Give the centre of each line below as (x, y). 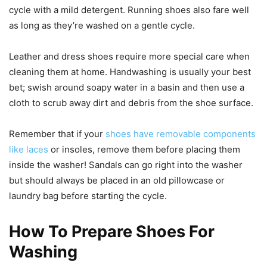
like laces (29, 149)
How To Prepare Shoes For (112, 231)
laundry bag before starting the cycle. (88, 195)
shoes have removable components (181, 133)
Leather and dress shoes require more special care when (129, 56)
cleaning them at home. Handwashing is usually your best (130, 72)
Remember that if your (57, 133)
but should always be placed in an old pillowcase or (117, 180)
